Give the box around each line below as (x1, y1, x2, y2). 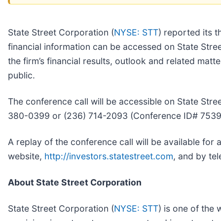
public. (8, 70, 35, 80)
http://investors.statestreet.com (44, 150, 173, 161)
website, (8, 150, 44, 161)
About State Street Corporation (8, 177, 142, 187)
